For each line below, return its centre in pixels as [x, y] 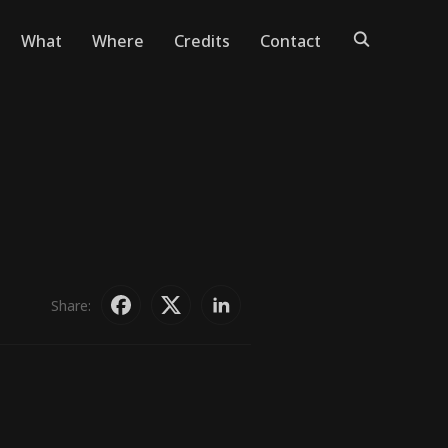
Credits [202, 41]
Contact [290, 41]
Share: [71, 305]
